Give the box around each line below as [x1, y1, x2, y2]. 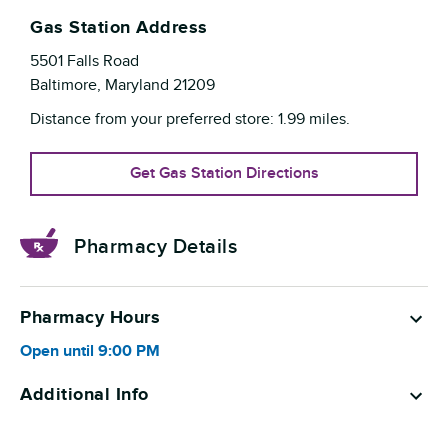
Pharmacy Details [74, 235, 237, 259]
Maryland [105, 76, 169, 95]
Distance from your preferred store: [30, 110, 278, 129]
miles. [305, 110, 350, 129]
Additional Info [20, 384, 149, 406]
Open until [20, 342, 98, 361]
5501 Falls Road [30, 52, 139, 71]
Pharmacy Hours [20, 307, 160, 329]
